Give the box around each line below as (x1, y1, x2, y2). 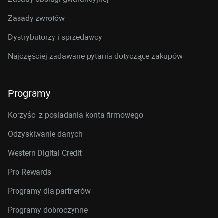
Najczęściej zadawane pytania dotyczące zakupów (8, 52, 182, 61)
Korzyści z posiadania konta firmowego (8, 110, 143, 120)
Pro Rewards (8, 167, 51, 177)
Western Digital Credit (8, 148, 82, 158)
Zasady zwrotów (8, 14, 65, 23)
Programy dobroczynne (8, 205, 88, 215)
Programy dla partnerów (8, 186, 91, 196)
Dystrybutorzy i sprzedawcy (8, 33, 102, 42)
